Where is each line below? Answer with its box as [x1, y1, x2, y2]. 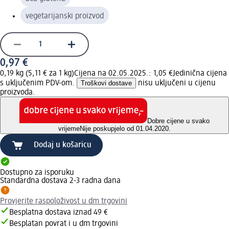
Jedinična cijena [173, 69, 227, 78]
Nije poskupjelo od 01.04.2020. [80, 125, 171, 133]
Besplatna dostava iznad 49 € [9, 209, 108, 217]
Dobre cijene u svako [147, 117, 210, 125]
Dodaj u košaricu [34, 141, 91, 150]
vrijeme [58, 125, 80, 133]
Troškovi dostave [81, 79, 132, 87]
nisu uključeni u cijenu [136, 79, 216, 87]
